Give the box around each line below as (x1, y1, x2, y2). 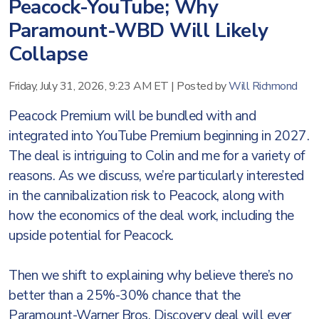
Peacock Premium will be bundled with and (9, 107, 256, 125)
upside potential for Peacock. (9, 226, 177, 245)
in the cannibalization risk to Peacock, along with (9, 187, 283, 205)
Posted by (177, 78, 229, 94)
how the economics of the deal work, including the (9, 206, 294, 225)
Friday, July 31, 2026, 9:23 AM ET (9, 78, 169, 94)
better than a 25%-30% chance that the (9, 286, 241, 305)
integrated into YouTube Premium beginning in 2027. (9, 127, 309, 145)
